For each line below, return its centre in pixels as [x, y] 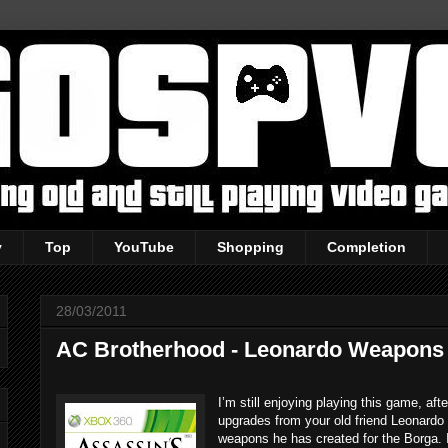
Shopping [250, 247]
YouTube [144, 247]
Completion [366, 247]
